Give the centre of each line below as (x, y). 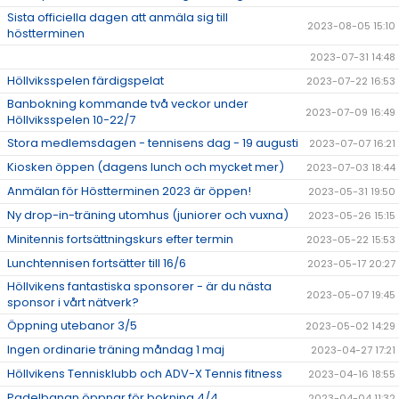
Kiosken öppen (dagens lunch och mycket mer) (146, 167)
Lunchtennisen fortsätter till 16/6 (97, 264)
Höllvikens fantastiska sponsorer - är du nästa (139, 287)
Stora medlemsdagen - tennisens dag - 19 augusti (153, 143)
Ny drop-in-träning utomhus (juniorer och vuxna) (148, 216)
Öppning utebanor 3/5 (72, 326)
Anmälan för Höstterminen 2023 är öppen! (129, 191)
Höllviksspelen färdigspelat (85, 81)
